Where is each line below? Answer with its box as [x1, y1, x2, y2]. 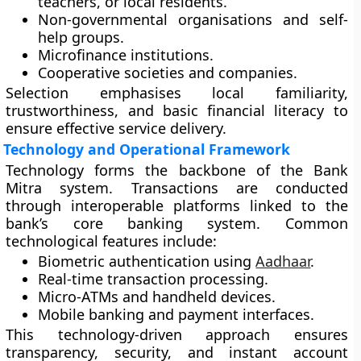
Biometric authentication [38, 251, 210, 271]
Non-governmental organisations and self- [38, 10, 348, 29]
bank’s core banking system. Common [6, 214, 348, 233]
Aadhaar [255, 251, 311, 271]
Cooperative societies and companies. [38, 63, 298, 82]
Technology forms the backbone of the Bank [6, 160, 348, 180]
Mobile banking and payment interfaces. [38, 305, 315, 324]
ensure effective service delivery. [6, 118, 227, 138]
